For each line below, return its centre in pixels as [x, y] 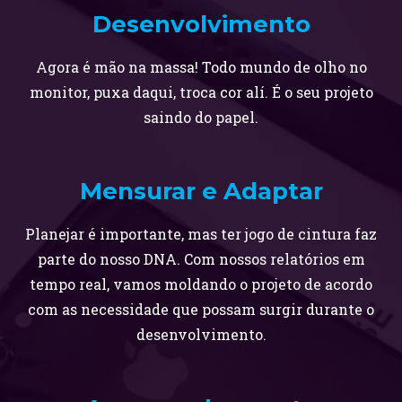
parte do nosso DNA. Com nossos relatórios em [201, 259]
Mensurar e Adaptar [201, 191]
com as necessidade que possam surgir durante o [201, 309]
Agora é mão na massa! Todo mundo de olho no [201, 67]
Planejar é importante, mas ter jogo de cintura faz [201, 234]
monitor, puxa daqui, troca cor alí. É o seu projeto [201, 92]
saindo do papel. [201, 117]
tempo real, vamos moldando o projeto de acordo [201, 284]
